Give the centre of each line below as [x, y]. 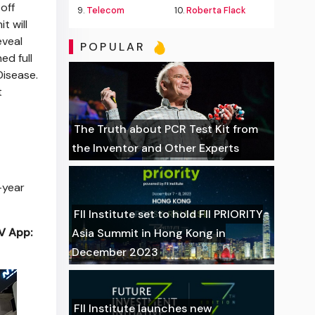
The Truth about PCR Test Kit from [166, 129]
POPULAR [115, 47]
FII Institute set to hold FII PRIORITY [169, 214]
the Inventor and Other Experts [156, 148]
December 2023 [115, 252]
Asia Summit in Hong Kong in [149, 233]
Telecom [106, 10]
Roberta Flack [216, 10]
